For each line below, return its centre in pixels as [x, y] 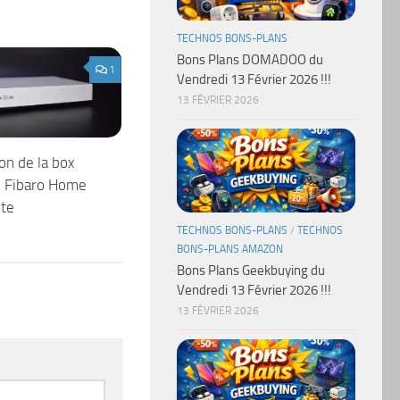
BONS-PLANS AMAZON [230, 249]
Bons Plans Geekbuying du [251, 270]
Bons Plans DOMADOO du [250, 59]
